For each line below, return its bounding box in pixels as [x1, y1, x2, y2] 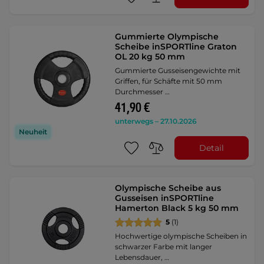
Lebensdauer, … [115, 253, 170, 262]
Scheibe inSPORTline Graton [115, 41, 237, 52]
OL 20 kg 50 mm [115, 51, 186, 62]
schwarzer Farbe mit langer [115, 242, 213, 251]
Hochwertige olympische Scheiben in [115, 232, 247, 240]
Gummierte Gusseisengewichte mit [115, 66, 241, 75]
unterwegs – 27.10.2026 [115, 117, 197, 126]
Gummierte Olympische [115, 31, 219, 42]
